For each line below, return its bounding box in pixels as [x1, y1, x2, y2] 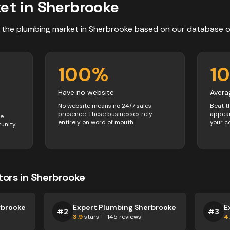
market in [50, 24, 89, 34]
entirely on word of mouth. [58, 118, 135, 126]
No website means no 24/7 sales [58, 102, 151, 110]
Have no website [58, 88, 114, 97]
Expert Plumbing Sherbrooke [73, 203, 177, 212]
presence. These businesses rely [58, 110, 152, 118]
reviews [118, 213, 142, 221]
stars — [83, 213, 108, 221]
